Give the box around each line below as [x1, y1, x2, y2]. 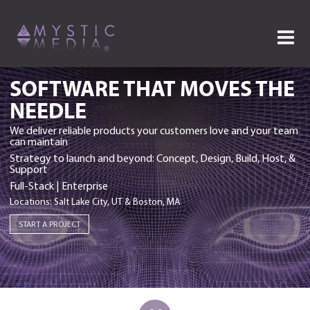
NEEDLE [10, 95, 86, 125]
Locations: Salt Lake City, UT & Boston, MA [10, 197, 181, 208]
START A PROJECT [19, 220, 80, 229]
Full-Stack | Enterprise [10, 181, 108, 192]
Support [10, 164, 48, 176]
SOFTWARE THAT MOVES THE [10, 73, 295, 102]
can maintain [10, 136, 68, 148]
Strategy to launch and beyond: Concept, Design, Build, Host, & [10, 153, 295, 165]
